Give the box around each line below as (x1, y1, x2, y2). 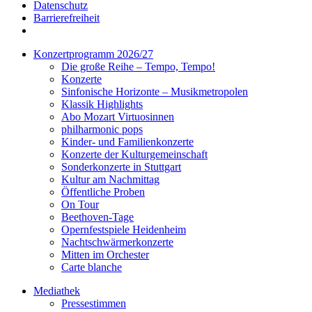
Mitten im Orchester (61, 249, 149, 261)
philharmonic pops (61, 123, 143, 136)
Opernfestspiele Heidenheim (61, 224, 186, 236)
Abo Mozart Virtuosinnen (61, 111, 174, 123)
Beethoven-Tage (61, 211, 134, 224)
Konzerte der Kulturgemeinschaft (61, 148, 208, 161)
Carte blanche (61, 261, 122, 274)
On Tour (61, 198, 99, 211)
